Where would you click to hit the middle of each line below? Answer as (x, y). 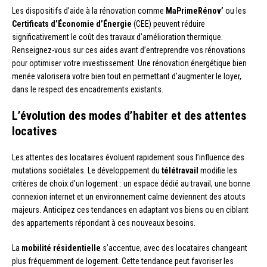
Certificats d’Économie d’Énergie (72, 24)
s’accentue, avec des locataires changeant (174, 248)
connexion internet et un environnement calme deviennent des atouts (129, 196)
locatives (34, 131)
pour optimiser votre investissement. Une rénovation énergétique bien (129, 63)
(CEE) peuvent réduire (168, 24)
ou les (235, 10)
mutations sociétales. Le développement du (87, 170)
